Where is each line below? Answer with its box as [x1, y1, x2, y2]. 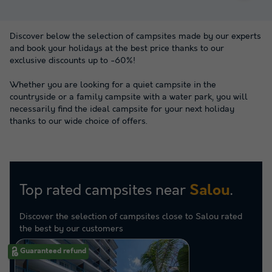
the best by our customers [19, 224, 123, 234]
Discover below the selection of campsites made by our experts [10, 32, 261, 41]
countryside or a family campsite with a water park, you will [10, 92, 248, 102]
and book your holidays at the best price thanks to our [10, 44, 224, 53]
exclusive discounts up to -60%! [10, 56, 135, 66]
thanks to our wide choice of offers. [10, 117, 148, 126]
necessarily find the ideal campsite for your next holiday [10, 104, 234, 114]
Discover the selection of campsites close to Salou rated [19, 212, 242, 222]
